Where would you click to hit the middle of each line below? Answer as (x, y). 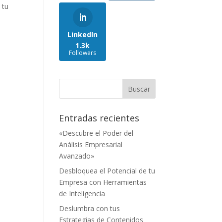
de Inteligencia (82, 193)
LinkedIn (83, 34)
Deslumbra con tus (90, 208)
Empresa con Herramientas (103, 182)
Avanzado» (77, 156)
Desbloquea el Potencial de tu (107, 170)
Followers (83, 53)
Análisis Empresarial (91, 144)
